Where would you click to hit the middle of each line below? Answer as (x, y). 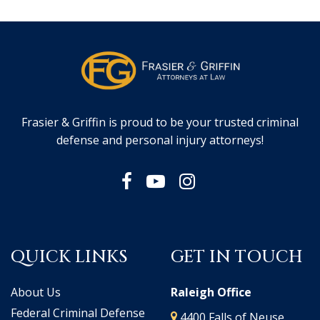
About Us (36, 292)
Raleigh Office (211, 292)
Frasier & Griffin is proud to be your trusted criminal (160, 122)
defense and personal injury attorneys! (160, 140)
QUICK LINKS (69, 257)
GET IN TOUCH (237, 257)
